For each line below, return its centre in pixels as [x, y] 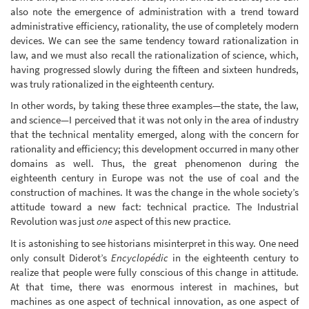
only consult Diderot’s [61, 257]
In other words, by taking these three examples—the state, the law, [154, 106]
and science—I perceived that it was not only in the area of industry [154, 120]
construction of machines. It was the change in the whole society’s [154, 192]
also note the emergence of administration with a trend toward [154, 11]
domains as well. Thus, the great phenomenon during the [154, 163]
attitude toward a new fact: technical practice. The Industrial [154, 207]
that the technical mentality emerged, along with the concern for [154, 134]
